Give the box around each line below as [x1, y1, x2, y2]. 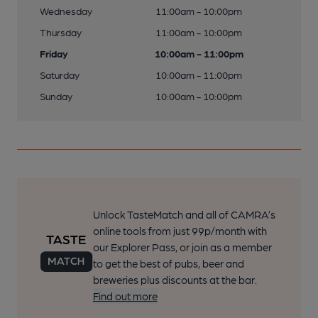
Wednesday [40, 5, 92, 16]
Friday [40, 48, 68, 59]
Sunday [40, 90, 72, 102]
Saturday [40, 69, 79, 80]
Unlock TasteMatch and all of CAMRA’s [92, 208, 275, 221]
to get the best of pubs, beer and [92, 257, 244, 270]
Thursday [40, 26, 82, 38]
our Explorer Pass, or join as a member [92, 241, 272, 253]
